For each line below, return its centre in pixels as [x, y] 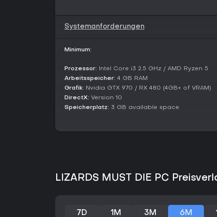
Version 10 [106, 98]
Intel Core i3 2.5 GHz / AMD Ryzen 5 [153, 69]
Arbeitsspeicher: [90, 78]
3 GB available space [144, 108]
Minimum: [78, 50]
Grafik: [74, 88]
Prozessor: [81, 69]
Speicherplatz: [87, 108]
